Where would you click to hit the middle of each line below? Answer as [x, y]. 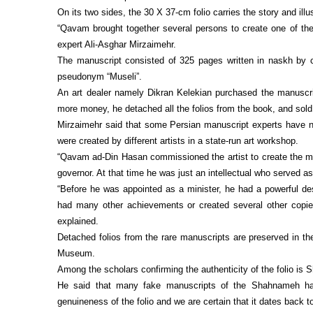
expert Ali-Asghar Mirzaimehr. [117, 44]
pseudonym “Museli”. [100, 77]
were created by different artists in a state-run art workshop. [178, 141]
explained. [78, 221]
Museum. [77, 253]
